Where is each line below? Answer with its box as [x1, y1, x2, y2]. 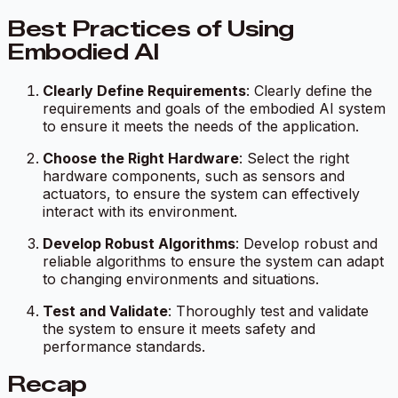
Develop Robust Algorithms [43, 234, 235, 252]
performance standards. [43, 337, 205, 355]
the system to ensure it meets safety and [43, 319, 315, 338]
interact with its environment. [43, 202, 237, 220]
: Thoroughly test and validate [168, 301, 369, 320]
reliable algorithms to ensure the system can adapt [43, 251, 384, 270]
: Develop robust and [235, 234, 378, 252]
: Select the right [239, 148, 349, 167]
